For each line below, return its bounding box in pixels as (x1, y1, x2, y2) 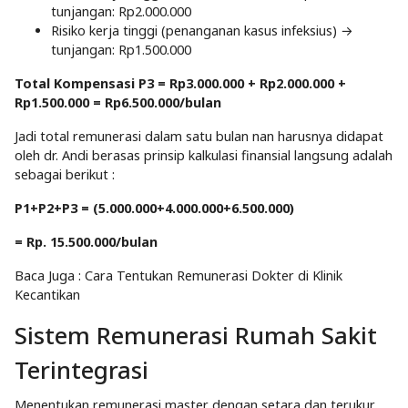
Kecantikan (15, 286, 80, 304)
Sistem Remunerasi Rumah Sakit (15, 320, 377, 352)
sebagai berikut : (15, 166, 118, 184)
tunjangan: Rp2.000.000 (51, 3, 191, 21)
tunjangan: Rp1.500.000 (51, 41, 191, 59)
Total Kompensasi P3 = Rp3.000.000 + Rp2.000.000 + (15, 75, 346, 93)
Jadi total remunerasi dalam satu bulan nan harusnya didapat (15, 127, 383, 146)
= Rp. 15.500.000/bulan (15, 233, 158, 251)
